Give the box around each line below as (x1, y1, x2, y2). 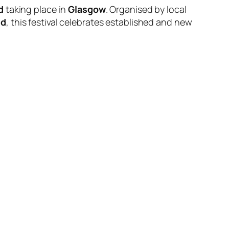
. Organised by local (105, 3, 187, 15)
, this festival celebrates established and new (6, 15, 192, 28)
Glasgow (68, 3, 106, 15)
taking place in (3, 3, 68, 15)
